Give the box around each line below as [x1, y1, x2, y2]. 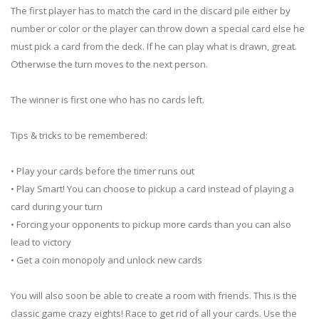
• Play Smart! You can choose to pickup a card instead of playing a [11, 182, 294, 196]
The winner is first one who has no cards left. [11, 93, 204, 107]
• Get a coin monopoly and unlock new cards [11, 253, 202, 267]
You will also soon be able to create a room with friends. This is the [11, 289, 297, 303]
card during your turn [11, 200, 103, 214]
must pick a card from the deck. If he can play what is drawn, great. [11, 40, 297, 53]
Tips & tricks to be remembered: [11, 129, 147, 142]
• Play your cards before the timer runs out [11, 164, 194, 178]
